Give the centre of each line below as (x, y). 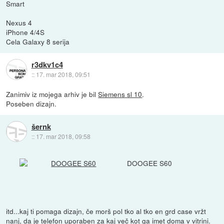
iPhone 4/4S (25, 32)
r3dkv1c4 (47, 64)
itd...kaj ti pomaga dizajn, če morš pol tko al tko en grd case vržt (106, 211)
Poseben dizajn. (31, 104)
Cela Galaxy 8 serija (38, 42)
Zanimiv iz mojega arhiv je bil (52, 94)
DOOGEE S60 (150, 163)
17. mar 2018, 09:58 (63, 136)
